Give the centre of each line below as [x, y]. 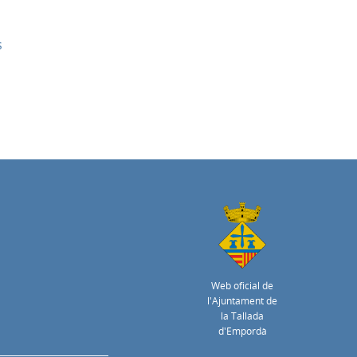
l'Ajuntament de [242, 300]
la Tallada [242, 316]
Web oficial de [242, 285]
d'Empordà [242, 331]
